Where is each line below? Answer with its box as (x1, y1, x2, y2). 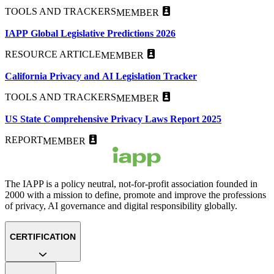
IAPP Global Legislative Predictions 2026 (5, 28, 176, 39)
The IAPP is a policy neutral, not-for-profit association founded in (5, 179, 257, 190)
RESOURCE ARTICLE (5, 49, 101, 60)
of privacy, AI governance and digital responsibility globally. (5, 201, 237, 212)
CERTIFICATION (10, 232, 76, 242)
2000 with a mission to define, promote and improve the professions (5, 190, 266, 201)
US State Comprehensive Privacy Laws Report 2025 (5, 114, 221, 125)
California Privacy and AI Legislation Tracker (5, 71, 197, 82)
